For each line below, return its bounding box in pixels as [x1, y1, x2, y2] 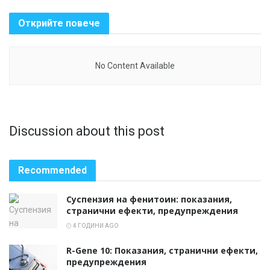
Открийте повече [18, 17, 100, 29]
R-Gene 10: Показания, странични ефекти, [66, 245, 258, 257]
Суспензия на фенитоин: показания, [66, 193, 232, 206]
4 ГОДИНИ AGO [72, 222, 119, 230]
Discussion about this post [9, 123, 165, 139]
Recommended [18, 165, 87, 177]
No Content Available [95, 60, 175, 71]
